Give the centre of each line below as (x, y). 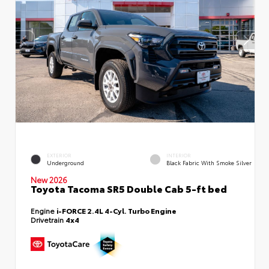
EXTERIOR (59, 156)
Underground (65, 163)
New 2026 (49, 179)
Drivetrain (48, 220)
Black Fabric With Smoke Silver (209, 163)
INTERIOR (179, 156)
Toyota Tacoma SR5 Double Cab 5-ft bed (129, 188)
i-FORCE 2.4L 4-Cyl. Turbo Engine (116, 211)
